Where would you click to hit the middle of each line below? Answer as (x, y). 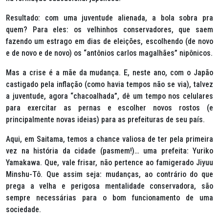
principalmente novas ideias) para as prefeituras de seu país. (105, 120)
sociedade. (23, 209)
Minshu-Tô (23, 174)
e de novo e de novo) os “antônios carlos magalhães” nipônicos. (109, 53)
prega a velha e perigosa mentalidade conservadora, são (109, 186)
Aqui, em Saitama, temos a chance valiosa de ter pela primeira (109, 139)
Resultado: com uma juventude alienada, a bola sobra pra (109, 18)
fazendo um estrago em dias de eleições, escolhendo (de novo (109, 41)
